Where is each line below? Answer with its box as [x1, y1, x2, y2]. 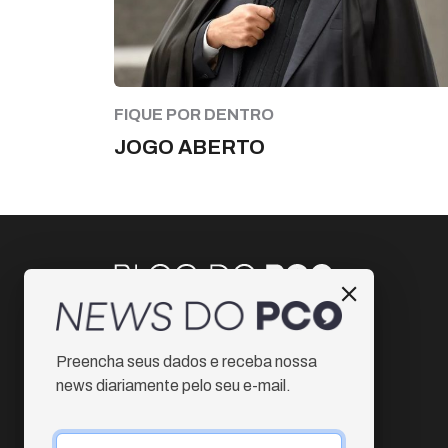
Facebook [138, 356, 210, 374]
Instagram [138, 320, 211, 338]
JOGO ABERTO [114, 135, 265, 158]
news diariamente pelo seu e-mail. [56, 376, 291, 394]
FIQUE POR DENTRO [114, 105, 274, 123]
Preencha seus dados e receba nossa [56, 352, 317, 370]
